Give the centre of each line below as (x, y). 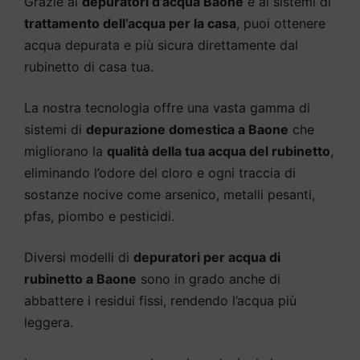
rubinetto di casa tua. (89, 66)
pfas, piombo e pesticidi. (99, 216)
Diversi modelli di (79, 257)
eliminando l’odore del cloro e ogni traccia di (160, 172)
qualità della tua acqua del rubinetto (219, 151)
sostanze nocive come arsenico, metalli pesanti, (170, 194)
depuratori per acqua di (207, 257)
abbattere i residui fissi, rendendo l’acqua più (160, 300)
